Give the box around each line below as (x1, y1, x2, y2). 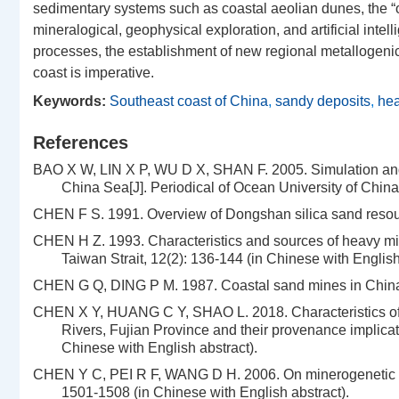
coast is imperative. (33, 65, 154, 80)
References (33, 133, 128, 152)
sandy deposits (275, 94, 370, 109)
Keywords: (33, 94, 106, 109)
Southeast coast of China (110, 94, 268, 109)
